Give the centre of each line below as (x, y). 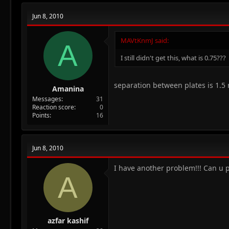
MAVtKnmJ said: (145, 40)
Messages (47, 99)
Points (41, 115)
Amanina (68, 88)
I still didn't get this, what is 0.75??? (173, 58)
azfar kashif (68, 220)
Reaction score (53, 107)
